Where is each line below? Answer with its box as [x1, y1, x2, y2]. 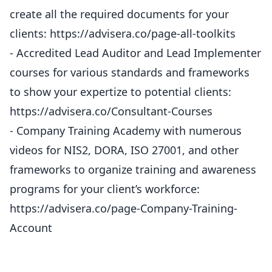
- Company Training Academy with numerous [10, 123, 242, 138]
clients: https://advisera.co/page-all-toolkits [10, 26, 236, 41]
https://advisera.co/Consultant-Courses [10, 104, 212, 118]
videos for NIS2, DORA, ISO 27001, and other [10, 143, 239, 157]
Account [10, 220, 55, 235]
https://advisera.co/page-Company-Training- [10, 201, 237, 216]
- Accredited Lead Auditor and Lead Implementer [10, 46, 261, 60]
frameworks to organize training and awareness [10, 162, 256, 177]
